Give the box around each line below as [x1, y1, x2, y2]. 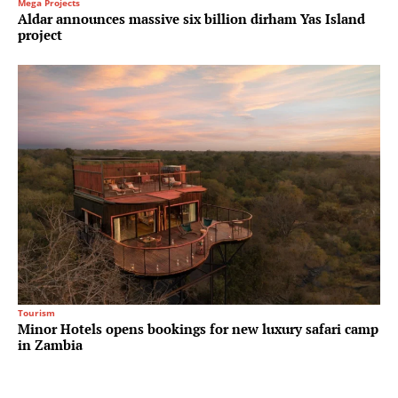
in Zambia [18, 336, 83, 354]
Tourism [18, 306, 55, 319]
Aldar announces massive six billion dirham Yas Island [18, 10, 365, 28]
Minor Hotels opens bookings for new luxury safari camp [18, 320, 378, 338]
